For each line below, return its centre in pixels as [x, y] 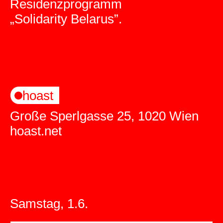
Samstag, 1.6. [49, 204]
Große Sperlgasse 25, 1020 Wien [104, 116]
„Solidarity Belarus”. [66, 19]
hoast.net [36, 131]
